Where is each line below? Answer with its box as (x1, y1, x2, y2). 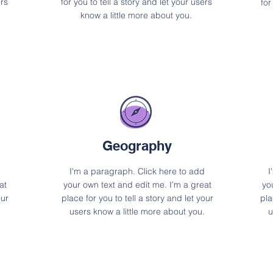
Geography (102, 138, 172, 154)
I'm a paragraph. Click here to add (69, 166, 205, 177)
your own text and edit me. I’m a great (63, 179, 211, 190)
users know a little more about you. (69, 206, 205, 217)
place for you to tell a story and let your (61, 193, 213, 204)
